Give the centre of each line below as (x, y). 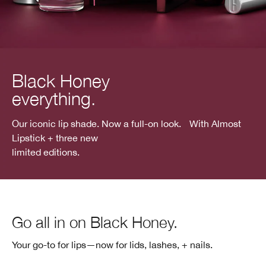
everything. (54, 98)
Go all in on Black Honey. (95, 222)
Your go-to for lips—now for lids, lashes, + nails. (112, 245)
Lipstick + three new (55, 137)
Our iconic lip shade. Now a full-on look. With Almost (126, 123)
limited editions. (46, 152)
